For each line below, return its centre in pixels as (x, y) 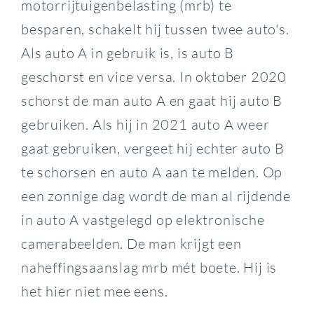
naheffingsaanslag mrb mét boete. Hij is (149, 267)
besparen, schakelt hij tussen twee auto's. (155, 29)
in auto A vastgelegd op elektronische (143, 220)
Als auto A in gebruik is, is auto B (127, 53)
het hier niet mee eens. (94, 291)
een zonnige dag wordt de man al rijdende (156, 196)
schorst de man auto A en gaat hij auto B (151, 101)
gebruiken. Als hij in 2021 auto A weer (145, 124)
